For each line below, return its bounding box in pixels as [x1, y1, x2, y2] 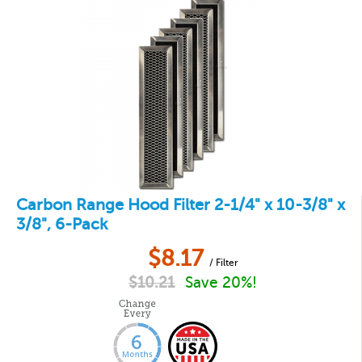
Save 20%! [185, 274, 257, 291]
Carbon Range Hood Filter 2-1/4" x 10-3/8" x [16, 196, 345, 214]
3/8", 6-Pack [16, 215, 108, 234]
